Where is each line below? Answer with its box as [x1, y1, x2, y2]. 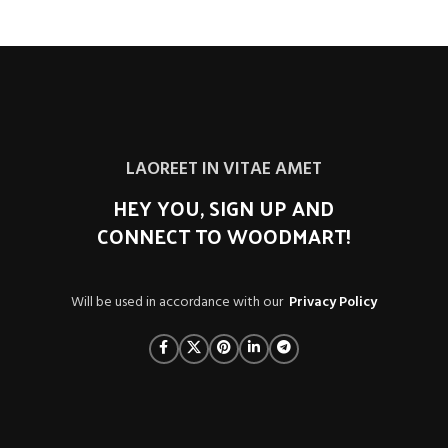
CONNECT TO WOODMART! [96, 217, 351, 254]
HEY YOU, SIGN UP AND [113, 189, 335, 226]
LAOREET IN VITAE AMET [125, 154, 322, 184]
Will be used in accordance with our [70, 290, 289, 314]
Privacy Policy [288, 290, 377, 314]
